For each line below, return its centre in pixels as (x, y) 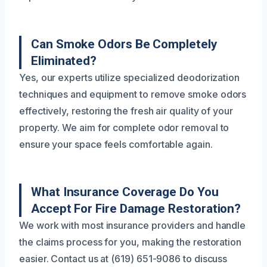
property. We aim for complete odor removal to (124, 127)
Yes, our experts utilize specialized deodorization (130, 77)
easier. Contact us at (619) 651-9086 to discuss (123, 258)
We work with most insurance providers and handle (133, 225)
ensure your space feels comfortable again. (116, 144)
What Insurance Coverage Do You (125, 192)
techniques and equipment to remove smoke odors (133, 94)
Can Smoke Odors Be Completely (124, 44)
